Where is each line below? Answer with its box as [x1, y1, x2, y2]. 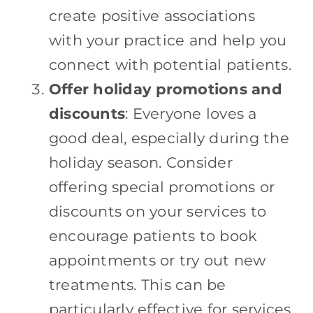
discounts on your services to [48, 202, 267, 220]
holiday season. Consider [48, 153, 233, 171]
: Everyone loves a [125, 104, 257, 122]
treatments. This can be [48, 275, 226, 293]
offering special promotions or [48, 177, 275, 196]
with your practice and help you [48, 31, 287, 49]
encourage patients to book [48, 226, 258, 245]
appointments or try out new [48, 251, 266, 269]
